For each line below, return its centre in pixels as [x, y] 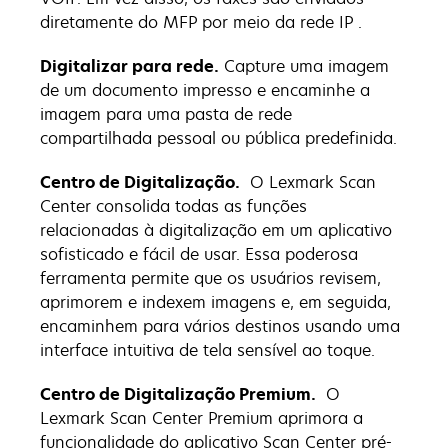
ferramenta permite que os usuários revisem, [210, 277]
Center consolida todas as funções [173, 205]
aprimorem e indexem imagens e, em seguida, [215, 301]
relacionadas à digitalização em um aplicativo [216, 229]
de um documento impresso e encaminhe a [205, 89]
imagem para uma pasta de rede [166, 113]
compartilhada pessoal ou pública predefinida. [218, 137]
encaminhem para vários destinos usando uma [220, 325]
